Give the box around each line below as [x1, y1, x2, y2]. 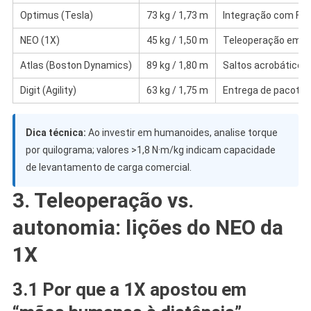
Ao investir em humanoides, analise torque [85, 126, 278, 138]
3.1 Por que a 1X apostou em [12, 278, 246, 300]
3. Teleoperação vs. [12, 187, 194, 212]
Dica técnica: [25, 126, 86, 138]
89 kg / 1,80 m [146, 59, 208, 71]
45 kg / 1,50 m [146, 34, 208, 46]
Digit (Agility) [19, 84, 76, 96]
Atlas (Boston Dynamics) [19, 59, 132, 71]
